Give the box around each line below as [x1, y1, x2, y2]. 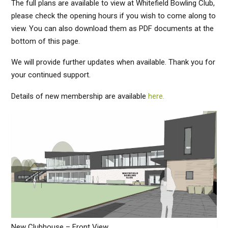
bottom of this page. [11, 36, 80, 46]
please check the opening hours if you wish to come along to [11, 11, 216, 20]
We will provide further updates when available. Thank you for [11, 58, 215, 67]
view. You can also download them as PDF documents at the [11, 23, 214, 33]
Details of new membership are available [11, 91, 148, 101]
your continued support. [11, 70, 91, 79]
